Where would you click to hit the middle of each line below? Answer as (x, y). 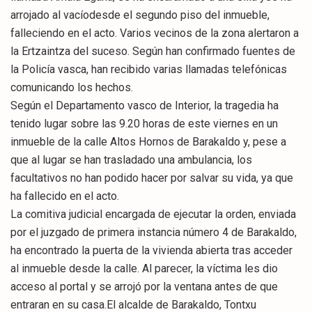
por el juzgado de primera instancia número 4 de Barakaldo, (154, 232)
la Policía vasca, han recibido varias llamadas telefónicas (149, 69)
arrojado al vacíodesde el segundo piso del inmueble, (140, 15)
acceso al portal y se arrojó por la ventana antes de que (144, 286)
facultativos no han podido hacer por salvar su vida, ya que (152, 178)
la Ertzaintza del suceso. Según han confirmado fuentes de (153, 51)
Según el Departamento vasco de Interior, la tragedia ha (145, 105)
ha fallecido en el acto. (65, 196)
